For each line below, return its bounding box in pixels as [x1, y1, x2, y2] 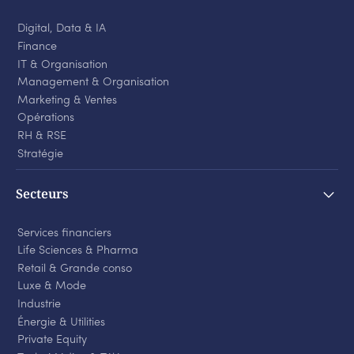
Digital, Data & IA [17, 23, 106, 36]
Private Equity [17, 334, 87, 347]
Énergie [17, 316, 59, 329]
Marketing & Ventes [17, 94, 117, 107]
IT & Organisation [17, 58, 107, 71]
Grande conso [56, 262, 132, 275]
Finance [17, 41, 57, 54]
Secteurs [16, 184, 69, 202]
